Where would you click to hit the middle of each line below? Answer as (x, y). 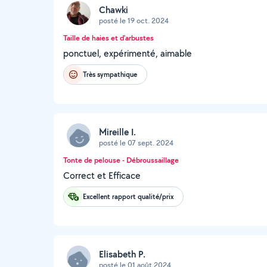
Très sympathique (110, 74)
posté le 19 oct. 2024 (134, 20)
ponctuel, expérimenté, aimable (128, 53)
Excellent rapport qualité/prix (128, 196)
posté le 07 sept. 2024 (136, 142)
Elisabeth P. (122, 254)
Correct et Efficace (102, 176)
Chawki (114, 10)
